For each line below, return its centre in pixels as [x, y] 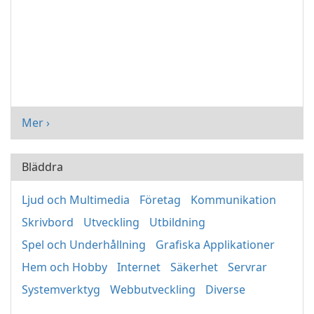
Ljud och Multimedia [76, 200]
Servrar [247, 267]
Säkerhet [194, 267]
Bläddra [42, 167]
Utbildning [177, 223]
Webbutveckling [153, 290]
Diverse [225, 290]
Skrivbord [48, 223]
